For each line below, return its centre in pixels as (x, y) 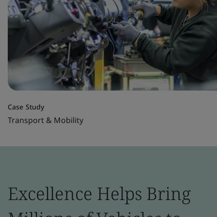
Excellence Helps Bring (99, 194)
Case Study (26, 107)
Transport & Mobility (46, 120)
